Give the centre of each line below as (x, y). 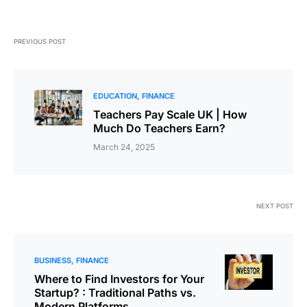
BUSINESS (53, 261)
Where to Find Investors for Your (119, 279)
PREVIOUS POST (40, 42)
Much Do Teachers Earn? (159, 128)
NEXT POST (275, 206)
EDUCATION (115, 96)
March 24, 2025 (124, 147)
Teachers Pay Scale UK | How (170, 115)
